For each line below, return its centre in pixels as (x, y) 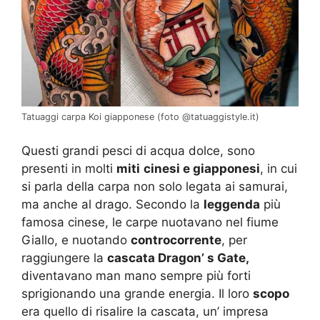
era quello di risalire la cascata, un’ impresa (145, 311)
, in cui (279, 168)
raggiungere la (64, 257)
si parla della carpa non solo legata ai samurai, (155, 186)
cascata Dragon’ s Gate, (178, 257)
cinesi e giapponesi (202, 168)
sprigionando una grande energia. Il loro (137, 293)
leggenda (232, 204)
